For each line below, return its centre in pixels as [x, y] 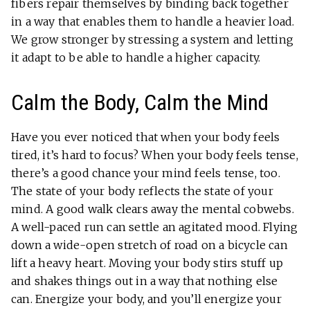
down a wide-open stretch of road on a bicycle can [149, 245]
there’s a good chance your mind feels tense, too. [146, 173]
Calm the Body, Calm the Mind [140, 103]
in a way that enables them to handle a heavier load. [153, 22]
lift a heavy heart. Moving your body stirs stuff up [147, 263]
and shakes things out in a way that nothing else [145, 281]
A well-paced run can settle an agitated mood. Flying [155, 227]
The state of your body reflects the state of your [142, 191]
